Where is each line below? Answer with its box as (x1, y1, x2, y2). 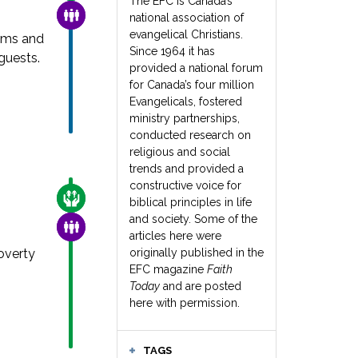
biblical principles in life (129, 196, 252, 209)
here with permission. (129, 296, 240, 309)
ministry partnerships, (129, 112, 240, 125)
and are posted (160, 280, 241, 292)
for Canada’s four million (129, 78, 254, 91)
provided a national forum (129, 62, 263, 74)
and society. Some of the (129, 213, 257, 225)
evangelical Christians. (129, 28, 243, 41)
